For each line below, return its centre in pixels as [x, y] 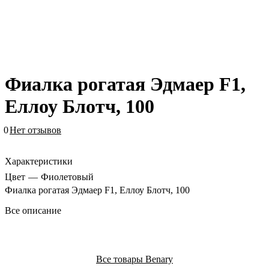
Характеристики [39, 162]
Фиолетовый [67, 177]
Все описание [33, 211]
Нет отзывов [35, 130]
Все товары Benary [134, 259]
